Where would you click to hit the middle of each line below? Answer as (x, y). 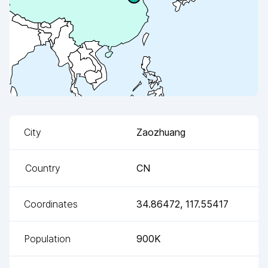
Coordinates (51, 204)
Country (43, 168)
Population (47, 238)
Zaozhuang (161, 132)
